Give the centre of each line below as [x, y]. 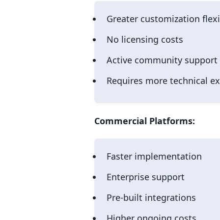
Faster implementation [154, 156]
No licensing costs [145, 39]
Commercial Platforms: [145, 121]
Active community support [162, 60]
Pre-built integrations [151, 197]
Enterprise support [146, 177]
